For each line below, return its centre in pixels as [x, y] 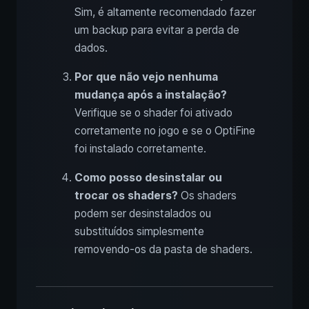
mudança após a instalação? [151, 95]
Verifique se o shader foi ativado [153, 113]
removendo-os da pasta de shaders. [163, 250]
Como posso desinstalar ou [148, 178]
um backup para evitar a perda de [157, 30]
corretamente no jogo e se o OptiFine [165, 131]
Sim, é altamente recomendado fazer [165, 12]
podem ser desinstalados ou [143, 214]
